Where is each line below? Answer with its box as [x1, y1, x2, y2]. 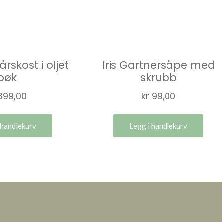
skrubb [140, 70, 177, 85]
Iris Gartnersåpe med [102, 58, 215, 73]
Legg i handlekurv [129, 121, 188, 130]
